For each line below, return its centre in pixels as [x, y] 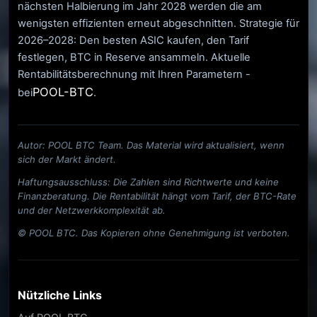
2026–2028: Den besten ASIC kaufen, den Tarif [133, 41]
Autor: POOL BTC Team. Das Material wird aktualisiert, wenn [151, 145]
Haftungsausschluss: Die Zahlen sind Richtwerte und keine [148, 182]
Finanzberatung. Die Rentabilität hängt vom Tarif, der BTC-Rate [157, 196]
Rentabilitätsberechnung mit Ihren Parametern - [134, 75]
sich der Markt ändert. [67, 160]
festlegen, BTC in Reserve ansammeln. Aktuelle [134, 58]
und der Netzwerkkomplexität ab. [92, 211]
